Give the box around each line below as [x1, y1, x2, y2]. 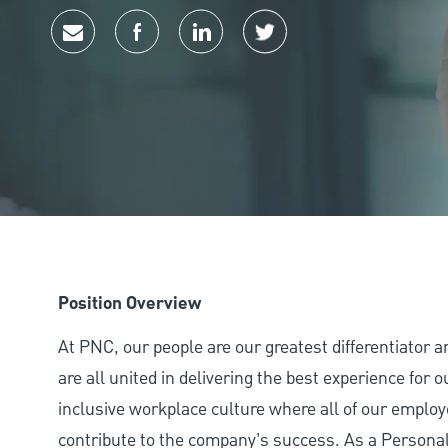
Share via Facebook [135, 35, 280, 61]
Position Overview [58, 289, 201, 318]
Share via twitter [263, 35, 388, 61]
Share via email [71, 35, 187, 61]
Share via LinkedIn [199, 35, 338, 61]
